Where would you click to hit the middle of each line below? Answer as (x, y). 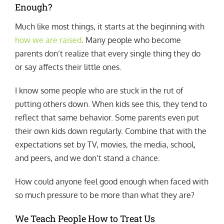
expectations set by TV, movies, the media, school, (105, 145)
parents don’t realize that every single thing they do (107, 54)
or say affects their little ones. (68, 67)
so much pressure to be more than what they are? (104, 195)
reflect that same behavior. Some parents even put (107, 118)
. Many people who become (131, 40)
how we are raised (48, 40)
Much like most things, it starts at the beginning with (109, 27)
